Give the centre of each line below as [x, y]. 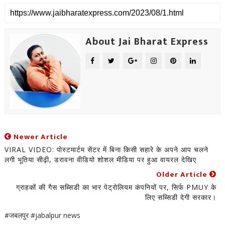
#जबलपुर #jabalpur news [42, 215]
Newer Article [39, 137]
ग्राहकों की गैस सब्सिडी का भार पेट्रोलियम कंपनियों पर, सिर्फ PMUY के [117, 187]
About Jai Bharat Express [147, 42]
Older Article [183, 175]
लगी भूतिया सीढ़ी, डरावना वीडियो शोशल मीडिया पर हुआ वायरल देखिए [100, 159]
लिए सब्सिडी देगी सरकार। [181, 197]
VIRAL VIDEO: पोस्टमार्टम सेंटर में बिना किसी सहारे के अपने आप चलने [106, 149]
